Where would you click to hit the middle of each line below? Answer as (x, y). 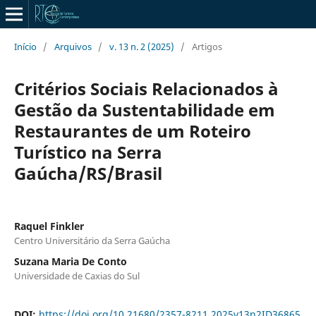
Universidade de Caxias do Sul (77, 275)
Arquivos (73, 46)
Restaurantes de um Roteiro (132, 130)
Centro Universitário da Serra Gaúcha (92, 240)
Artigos (207, 46)
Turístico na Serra (88, 152)
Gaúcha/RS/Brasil (88, 173)
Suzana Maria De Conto (70, 261)
